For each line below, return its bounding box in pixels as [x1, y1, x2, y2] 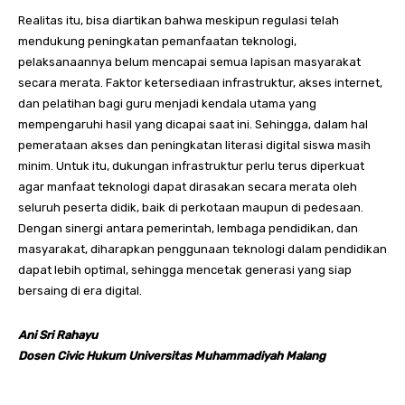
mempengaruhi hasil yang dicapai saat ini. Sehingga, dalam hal [18, 117, 368, 131]
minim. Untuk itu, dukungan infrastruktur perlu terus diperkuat [18, 158, 364, 173]
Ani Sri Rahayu [18, 327, 98, 342]
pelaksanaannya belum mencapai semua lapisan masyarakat [18, 54, 361, 69]
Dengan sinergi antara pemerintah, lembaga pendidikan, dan [18, 221, 358, 235]
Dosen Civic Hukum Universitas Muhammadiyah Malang [18, 348, 325, 363]
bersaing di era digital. [18, 283, 142, 297]
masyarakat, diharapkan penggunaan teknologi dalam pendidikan [18, 241, 387, 256]
